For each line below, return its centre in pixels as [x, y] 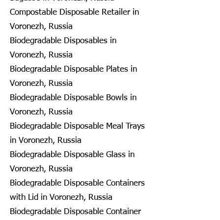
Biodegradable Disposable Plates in [73, 69]
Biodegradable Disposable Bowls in [73, 98]
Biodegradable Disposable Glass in [72, 155]
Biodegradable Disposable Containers [77, 183]
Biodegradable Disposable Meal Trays [77, 126]
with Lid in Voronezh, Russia [61, 197]
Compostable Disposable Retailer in [74, 12]
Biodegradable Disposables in [63, 41]
